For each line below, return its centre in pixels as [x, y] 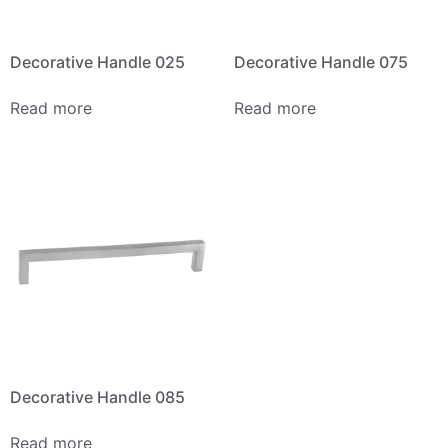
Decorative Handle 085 [97, 396]
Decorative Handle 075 [321, 61]
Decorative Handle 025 [97, 61]
